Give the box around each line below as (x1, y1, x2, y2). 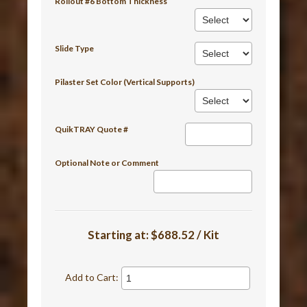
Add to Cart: (65, 271, 119, 283)
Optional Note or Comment (55, 157, 160, 168)
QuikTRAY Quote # (55, 123, 129, 134)
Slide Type (55, 42, 95, 53)
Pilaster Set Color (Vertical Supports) (55, 76, 195, 87)
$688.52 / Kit (151, 227, 219, 242)
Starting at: (88, 227, 151, 242)
